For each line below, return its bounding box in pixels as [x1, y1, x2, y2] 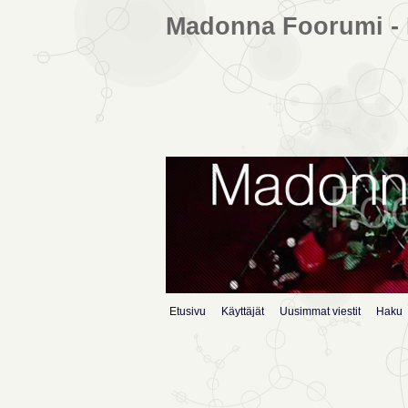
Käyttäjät [221, 305, 264, 319]
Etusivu [169, 305, 206, 319]
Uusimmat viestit [280, 305, 361, 319]
